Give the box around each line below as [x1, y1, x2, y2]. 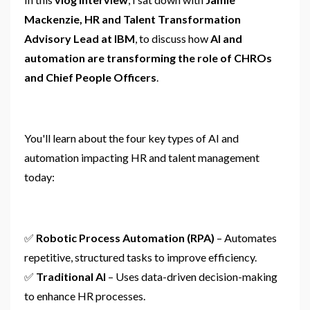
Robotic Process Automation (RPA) [36, 230, 215, 244]
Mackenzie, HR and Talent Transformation [24, 12, 241, 26]
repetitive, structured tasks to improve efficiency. [24, 250, 257, 264]
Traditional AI [36, 269, 106, 283]
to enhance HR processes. [24, 289, 145, 302]
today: [24, 170, 55, 183]
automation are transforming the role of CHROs [24, 51, 272, 64]
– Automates [215, 230, 277, 244]
